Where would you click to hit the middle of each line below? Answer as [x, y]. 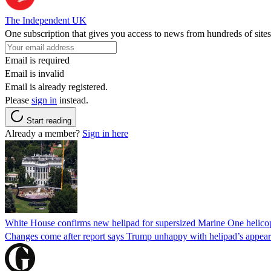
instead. [73, 100]
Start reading [49, 120]
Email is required [37, 60]
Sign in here [105, 133]
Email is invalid [34, 73]
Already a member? [44, 133]
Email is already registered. [56, 87]
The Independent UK [46, 20]
